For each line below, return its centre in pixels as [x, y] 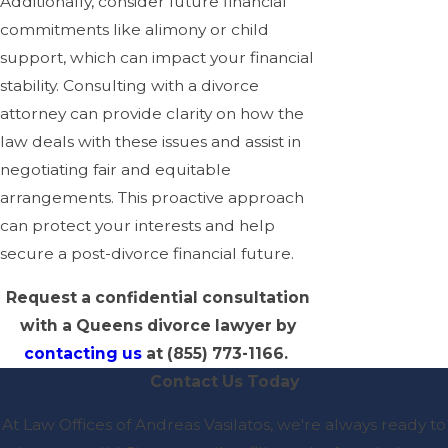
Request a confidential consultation [158, 297]
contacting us [83, 353]
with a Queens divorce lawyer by [158, 325]
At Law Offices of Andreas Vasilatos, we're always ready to [224, 425]
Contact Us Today [224, 381]
